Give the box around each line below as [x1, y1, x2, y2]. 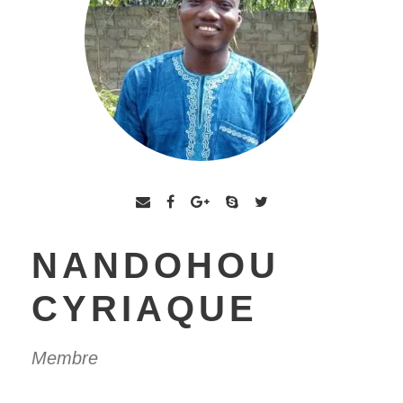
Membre [31, 347, 98, 368]
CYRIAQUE [31, 288, 258, 328]
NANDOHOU [31, 245, 280, 285]
